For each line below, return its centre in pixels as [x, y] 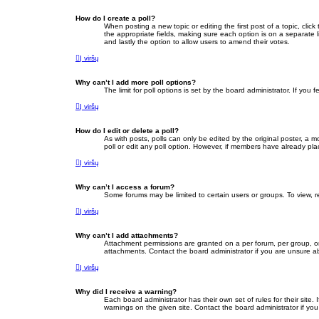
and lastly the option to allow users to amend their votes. [197, 42]
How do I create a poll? [115, 19]
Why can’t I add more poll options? [136, 83]
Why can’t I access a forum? [125, 187]
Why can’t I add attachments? [127, 236]
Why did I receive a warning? [126, 292]
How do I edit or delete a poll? [127, 131]
